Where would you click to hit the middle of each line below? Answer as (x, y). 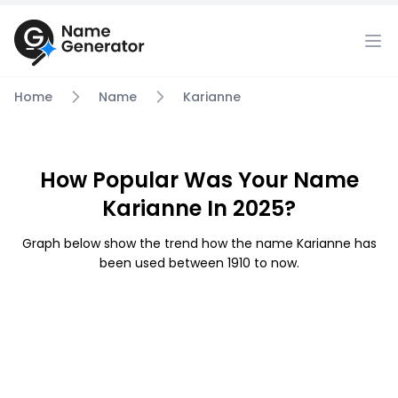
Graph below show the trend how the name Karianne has (199, 243)
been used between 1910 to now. (199, 263)
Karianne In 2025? (199, 208)
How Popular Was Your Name (199, 180)
